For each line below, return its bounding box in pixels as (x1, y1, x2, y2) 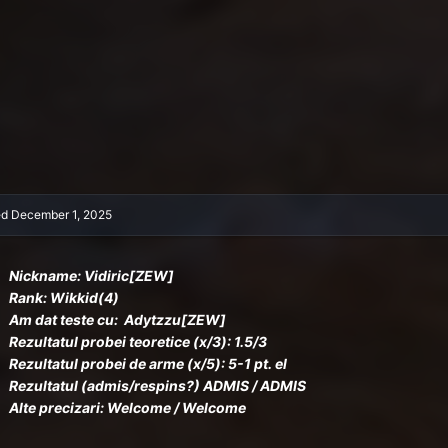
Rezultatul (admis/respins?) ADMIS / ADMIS (8, 376, 306, 394)
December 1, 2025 (10, 206, 112, 222)
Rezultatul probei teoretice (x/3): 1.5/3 (8, 332, 267, 350)
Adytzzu (123, 310, 181, 328)
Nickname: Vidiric (8, 266, 129, 284)
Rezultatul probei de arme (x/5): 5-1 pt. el (8, 354, 287, 372)
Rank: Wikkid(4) (8, 288, 119, 306)
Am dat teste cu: (8, 310, 124, 328)
